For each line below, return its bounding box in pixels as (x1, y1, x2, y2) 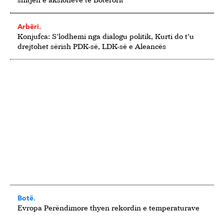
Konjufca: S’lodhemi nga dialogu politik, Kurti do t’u (17, 32, 194, 41)
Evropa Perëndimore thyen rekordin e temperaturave (17, 203, 199, 212)
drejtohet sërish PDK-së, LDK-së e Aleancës (17, 42, 166, 51)
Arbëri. (17, 22, 41, 31)
